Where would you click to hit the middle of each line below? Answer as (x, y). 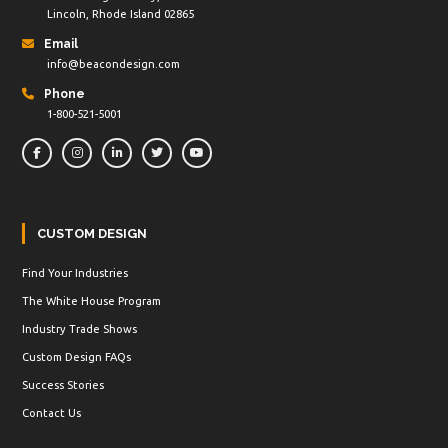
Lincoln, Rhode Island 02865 (121, 13)
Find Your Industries (75, 272)
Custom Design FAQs (77, 356)
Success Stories (63, 384)
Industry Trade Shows (80, 328)
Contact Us (52, 412)
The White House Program (92, 300)
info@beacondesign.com (114, 63)
